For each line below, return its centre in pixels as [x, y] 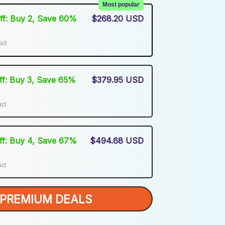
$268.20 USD [117, 19]
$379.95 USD [118, 80]
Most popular [121, 5]
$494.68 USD [117, 140]
